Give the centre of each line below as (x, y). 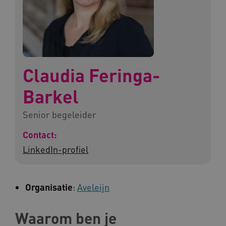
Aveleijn (93, 187)
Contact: (40, 134)
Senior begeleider (60, 114)
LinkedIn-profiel (55, 149)
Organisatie (49, 187)
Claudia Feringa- (91, 75)
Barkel (51, 96)
